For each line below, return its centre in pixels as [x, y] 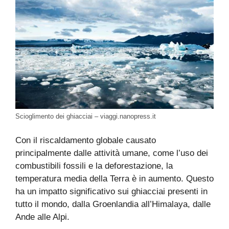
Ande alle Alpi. [42, 217]
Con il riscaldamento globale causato [86, 141]
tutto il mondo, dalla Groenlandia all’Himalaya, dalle [113, 204]
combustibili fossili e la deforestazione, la [94, 166]
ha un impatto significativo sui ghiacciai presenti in [111, 192]
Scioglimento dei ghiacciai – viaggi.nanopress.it [86, 116]
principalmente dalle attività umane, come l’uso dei [112, 153]
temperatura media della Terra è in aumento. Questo [114, 179]
